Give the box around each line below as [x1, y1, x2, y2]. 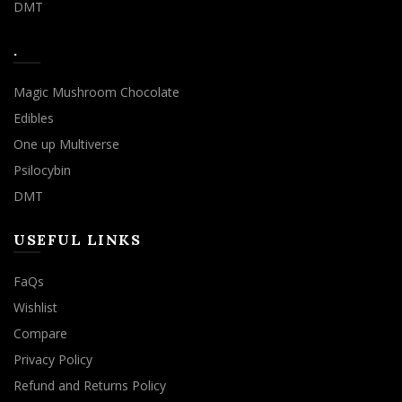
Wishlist [13, 298, 57, 316]
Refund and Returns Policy [13, 376, 166, 394]
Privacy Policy [13, 350, 92, 368]
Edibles [13, 109, 54, 127]
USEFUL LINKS [13, 230, 141, 249]
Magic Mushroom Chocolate [13, 83, 179, 100]
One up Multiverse [13, 135, 119, 153]
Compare [13, 324, 67, 342]
